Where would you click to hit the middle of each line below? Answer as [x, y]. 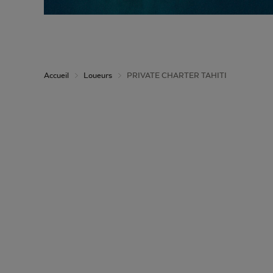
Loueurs [98, 75]
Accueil [56, 75]
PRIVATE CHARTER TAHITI [177, 75]
